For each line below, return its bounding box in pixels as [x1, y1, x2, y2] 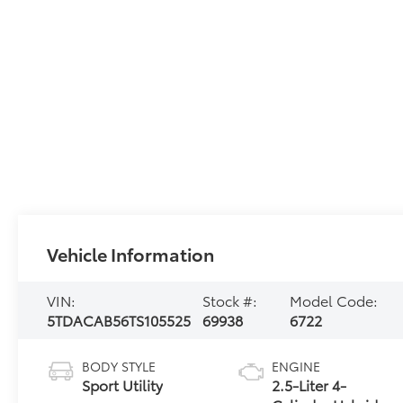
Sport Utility [82, 374, 164, 396]
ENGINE [272, 357, 321, 376]
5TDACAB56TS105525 [47, 309, 192, 331]
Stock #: [202, 290, 258, 311]
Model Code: [290, 290, 379, 311]
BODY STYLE [82, 357, 157, 376]
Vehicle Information [47, 241, 215, 267]
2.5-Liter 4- [272, 374, 347, 396]
